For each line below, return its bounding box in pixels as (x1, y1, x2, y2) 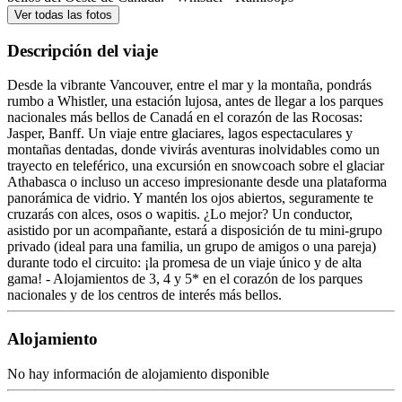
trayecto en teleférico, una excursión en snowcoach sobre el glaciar (7, 158, 384, 174)
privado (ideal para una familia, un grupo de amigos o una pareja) (7, 239, 376, 255)
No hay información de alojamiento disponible (7, 365, 269, 381)
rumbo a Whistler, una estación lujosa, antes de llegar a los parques (7, 93, 383, 109)
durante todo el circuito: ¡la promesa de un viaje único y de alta (7, 255, 362, 271)
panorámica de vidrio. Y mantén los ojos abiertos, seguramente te (7, 190, 373, 206)
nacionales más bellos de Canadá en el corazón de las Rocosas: (7, 109, 363, 126)
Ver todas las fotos (14, 7, 112, 22)
